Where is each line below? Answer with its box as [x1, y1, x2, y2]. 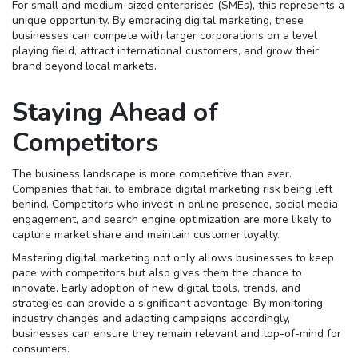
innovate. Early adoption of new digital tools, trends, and [12, 280, 300, 296]
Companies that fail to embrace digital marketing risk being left [12, 181, 332, 197]
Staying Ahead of [12, 95, 218, 130]
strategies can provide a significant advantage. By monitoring [12, 296, 323, 312]
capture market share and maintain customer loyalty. [12, 227, 280, 243]
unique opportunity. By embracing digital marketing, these [12, 13, 304, 29]
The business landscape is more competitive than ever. [12, 166, 292, 182]
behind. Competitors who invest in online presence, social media [12, 197, 338, 213]
